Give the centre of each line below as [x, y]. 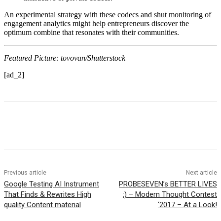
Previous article [25, 172]
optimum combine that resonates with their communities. [92, 32]
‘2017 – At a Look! [187, 204]
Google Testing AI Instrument [52, 184]
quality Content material [42, 204]
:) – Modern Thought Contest [170, 194]
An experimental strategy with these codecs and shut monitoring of [108, 14]
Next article [201, 172]
